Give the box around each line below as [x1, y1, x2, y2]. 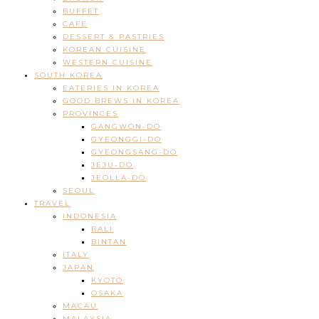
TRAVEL [34, 199, 70, 209]
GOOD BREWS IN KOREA [63, 96, 179, 106]
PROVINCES [63, 109, 118, 119]
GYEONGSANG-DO [91, 147, 177, 157]
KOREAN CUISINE [63, 45, 146, 55]
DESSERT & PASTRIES [63, 32, 164, 42]
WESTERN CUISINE [63, 58, 152, 68]
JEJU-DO [91, 160, 133, 170]
